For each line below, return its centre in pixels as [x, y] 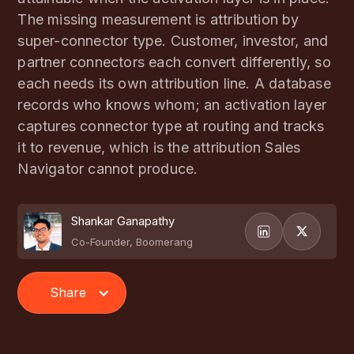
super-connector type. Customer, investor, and [173, 41]
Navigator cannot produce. [108, 169]
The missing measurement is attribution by [158, 19]
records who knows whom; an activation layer [172, 105]
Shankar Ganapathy [123, 221]
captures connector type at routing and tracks [171, 126]
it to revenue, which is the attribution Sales [159, 147]
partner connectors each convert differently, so [174, 62]
